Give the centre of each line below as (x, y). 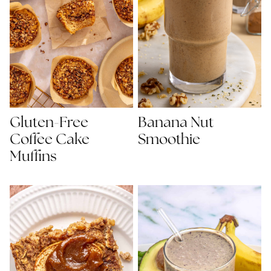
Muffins (33, 157)
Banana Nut (176, 123)
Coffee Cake (50, 140)
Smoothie (169, 140)
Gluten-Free (49, 123)
